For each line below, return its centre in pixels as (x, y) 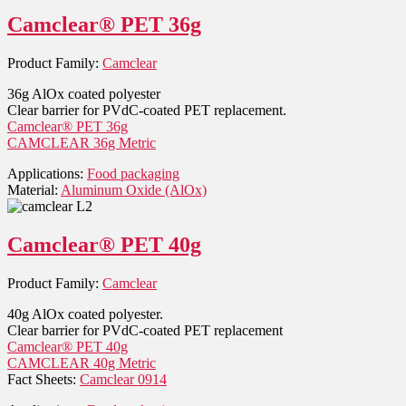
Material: (34, 189)
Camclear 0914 (123, 380)
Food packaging (133, 173)
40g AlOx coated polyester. (85, 314)
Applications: (47, 173)
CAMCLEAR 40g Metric (82, 363)
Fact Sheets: (43, 380)
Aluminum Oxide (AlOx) (134, 189)
